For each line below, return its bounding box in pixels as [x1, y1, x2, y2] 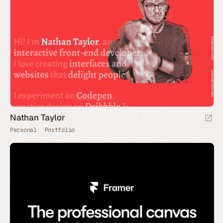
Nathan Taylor [10, 112, 65, 123]
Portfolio [44, 126, 75, 134]
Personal [10, 126, 37, 134]
